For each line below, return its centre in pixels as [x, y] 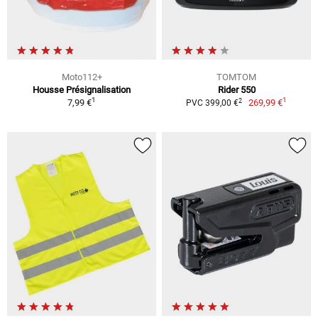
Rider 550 [236, 90]
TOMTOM [236, 77]
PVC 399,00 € [212, 103]
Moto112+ [82, 77]
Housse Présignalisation [82, 90]
